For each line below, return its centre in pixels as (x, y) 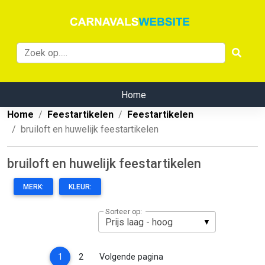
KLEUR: (80, 187)
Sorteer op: (124, 211)
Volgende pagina (131, 257)
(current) (79, 256)
